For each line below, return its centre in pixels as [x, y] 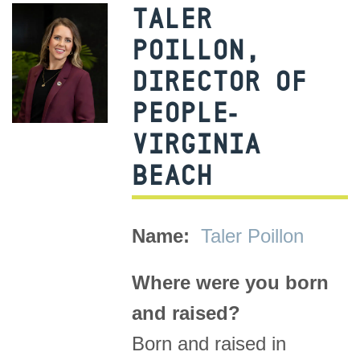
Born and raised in [209, 344]
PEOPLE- [185, 113]
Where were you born [231, 283]
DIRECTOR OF [220, 82]
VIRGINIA [196, 144]
